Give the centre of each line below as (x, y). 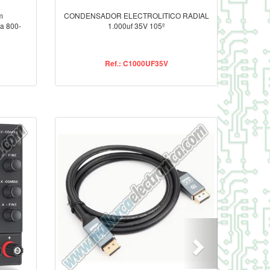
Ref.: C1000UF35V (136, 64)
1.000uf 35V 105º (136, 26)
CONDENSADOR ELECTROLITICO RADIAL (136, 16)
